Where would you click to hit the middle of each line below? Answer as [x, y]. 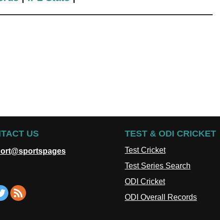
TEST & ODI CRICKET [170, 134]
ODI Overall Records [161, 197]
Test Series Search [158, 166]
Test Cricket [145, 150]
